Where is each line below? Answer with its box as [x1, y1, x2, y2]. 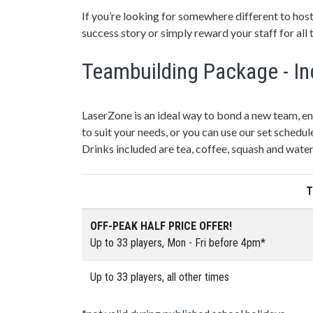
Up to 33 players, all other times [90, 270, 229, 284]
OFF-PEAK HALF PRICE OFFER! [90, 219, 232, 233]
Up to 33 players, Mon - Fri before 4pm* [90, 235, 265, 249]
